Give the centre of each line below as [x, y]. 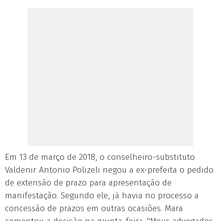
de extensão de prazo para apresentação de [88, 183]
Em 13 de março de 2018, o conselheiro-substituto [100, 157]
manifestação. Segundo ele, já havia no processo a [102, 196]
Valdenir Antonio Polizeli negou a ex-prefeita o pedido [109, 170]
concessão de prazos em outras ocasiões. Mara [94, 208]
